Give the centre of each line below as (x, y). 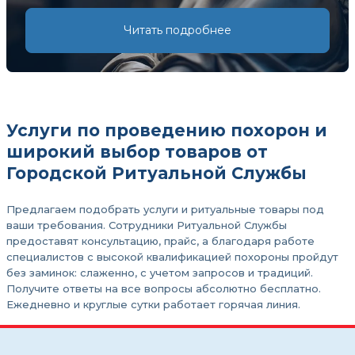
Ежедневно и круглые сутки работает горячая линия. (153, 304)
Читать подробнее (177, 30)
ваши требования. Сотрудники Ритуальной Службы (147, 225)
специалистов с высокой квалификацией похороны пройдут (172, 257)
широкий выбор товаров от (137, 152)
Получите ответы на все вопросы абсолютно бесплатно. (164, 288)
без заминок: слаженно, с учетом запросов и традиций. (160, 273)
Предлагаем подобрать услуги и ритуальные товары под (165, 209)
